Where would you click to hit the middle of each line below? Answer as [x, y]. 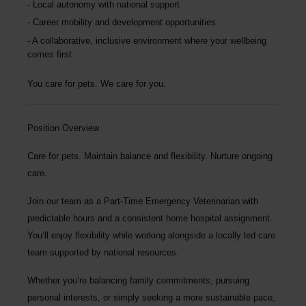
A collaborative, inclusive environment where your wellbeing [149, 40]
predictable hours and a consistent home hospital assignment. [150, 218]
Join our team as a [66, 201]
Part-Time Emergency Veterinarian [172, 201]
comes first [50, 54]
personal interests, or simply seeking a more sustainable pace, [151, 297]
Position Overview [63, 128]
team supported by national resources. [103, 252]
